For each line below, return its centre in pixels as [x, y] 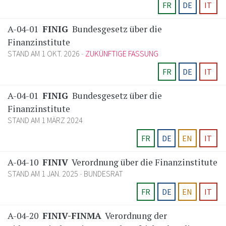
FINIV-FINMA [72, 216]
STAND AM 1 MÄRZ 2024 [45, 120]
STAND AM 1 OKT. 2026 [44, 54]
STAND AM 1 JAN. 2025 [44, 174]
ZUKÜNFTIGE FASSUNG [122, 54]
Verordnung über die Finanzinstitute [144, 162]
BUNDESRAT [103, 174]
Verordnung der [135, 216]
